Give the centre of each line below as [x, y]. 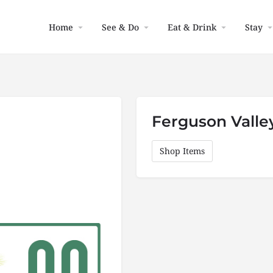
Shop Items [182, 151]
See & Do [120, 27]
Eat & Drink [192, 27]
